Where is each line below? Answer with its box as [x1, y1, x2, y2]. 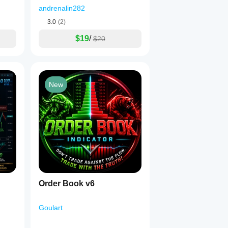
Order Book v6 [39, 179, 95, 188]
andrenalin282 [39, 4, 85, 12]
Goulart [39, 204, 63, 212]
